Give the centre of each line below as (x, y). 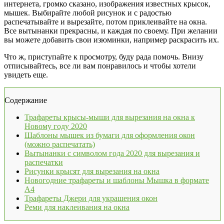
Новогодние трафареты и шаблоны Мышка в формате (117, 180)
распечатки (44, 162)
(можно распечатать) (60, 144)
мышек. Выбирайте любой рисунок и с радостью (88, 13)
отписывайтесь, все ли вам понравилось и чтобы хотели (100, 66)
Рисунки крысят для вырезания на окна (92, 171)
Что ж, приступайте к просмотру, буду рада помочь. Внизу (104, 57)
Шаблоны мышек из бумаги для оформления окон (110, 135)
